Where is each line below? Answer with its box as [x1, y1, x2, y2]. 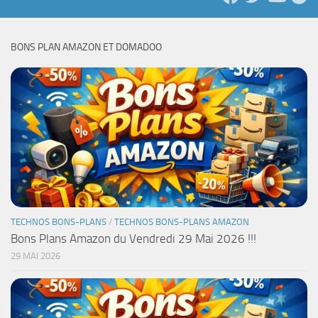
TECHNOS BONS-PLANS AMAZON [114, 216, 249, 227]
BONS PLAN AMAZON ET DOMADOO [11, 40, 162, 53]
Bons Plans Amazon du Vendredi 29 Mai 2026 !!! [11, 231, 256, 246]
